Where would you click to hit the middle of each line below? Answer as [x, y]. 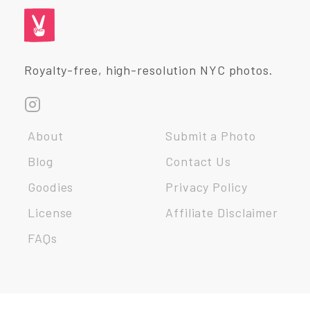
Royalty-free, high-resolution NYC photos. [149, 70]
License [51, 212]
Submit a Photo [211, 135]
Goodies [51, 186]
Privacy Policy [207, 186]
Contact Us [198, 161]
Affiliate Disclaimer [222, 212]
